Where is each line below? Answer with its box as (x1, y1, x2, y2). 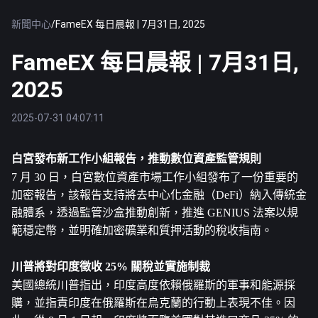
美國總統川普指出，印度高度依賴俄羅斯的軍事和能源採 (11, 279, 295, 291)
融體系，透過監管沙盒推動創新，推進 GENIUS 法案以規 (11, 207, 298, 219)
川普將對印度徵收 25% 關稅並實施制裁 (11, 261, 210, 273)
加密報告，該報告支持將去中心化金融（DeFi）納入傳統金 (11, 189, 307, 201)
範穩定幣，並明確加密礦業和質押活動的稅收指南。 (11, 224, 273, 236)
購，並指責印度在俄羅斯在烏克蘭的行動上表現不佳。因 (11, 297, 295, 309)
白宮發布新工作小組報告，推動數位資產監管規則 (11, 153, 261, 165)
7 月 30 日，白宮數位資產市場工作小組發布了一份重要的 (11, 171, 298, 183)
